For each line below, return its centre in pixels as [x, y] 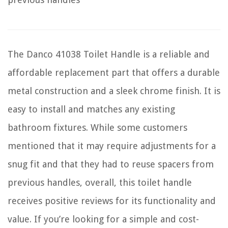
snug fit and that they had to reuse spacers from [111, 164]
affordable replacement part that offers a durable [114, 72]
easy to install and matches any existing [91, 109]
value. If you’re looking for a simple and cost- [103, 219]
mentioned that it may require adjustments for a [112, 146]
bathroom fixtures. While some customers [97, 127]
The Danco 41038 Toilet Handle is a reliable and [109, 54]
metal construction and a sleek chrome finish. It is [114, 91]
